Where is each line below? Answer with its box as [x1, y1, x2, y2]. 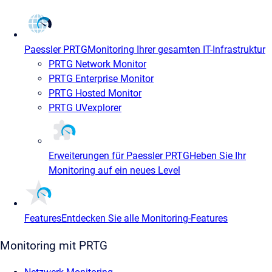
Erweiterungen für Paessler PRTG [49, 149, 189, 161]
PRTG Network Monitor [49, 58, 146, 70]
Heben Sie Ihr [189, 149, 246, 161]
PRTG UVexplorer [49, 101, 121, 114]
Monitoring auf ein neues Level [49, 164, 180, 176]
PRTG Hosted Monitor [49, 87, 141, 99]
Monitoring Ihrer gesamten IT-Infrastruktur [87, 43, 265, 55]
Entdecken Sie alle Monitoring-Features [61, 212, 228, 224]
